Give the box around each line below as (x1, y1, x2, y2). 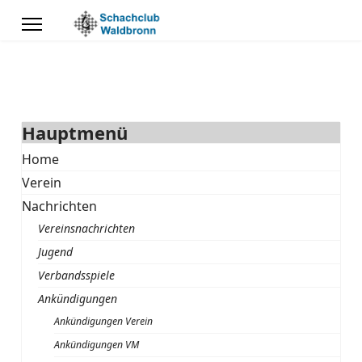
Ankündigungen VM (54, 338, 140, 351)
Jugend (38, 244, 74, 259)
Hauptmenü (22, 120, 128, 145)
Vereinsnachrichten (38, 221, 136, 236)
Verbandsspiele (38, 267, 116, 283)
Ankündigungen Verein (54, 314, 154, 328)
